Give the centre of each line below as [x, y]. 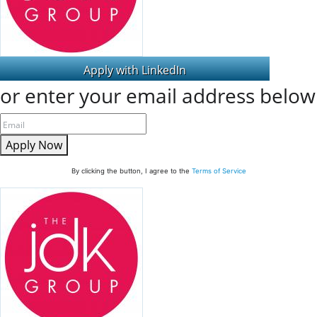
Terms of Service [219, 171]
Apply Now [34, 145]
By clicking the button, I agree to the [131, 171]
